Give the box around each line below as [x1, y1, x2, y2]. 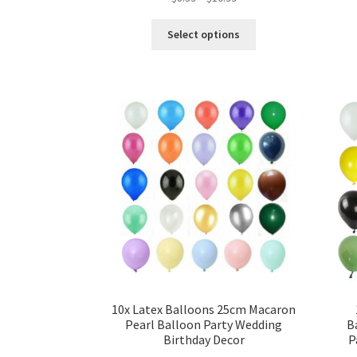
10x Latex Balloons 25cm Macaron [112, 301, 296, 318]
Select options [167, 27, 241, 42]
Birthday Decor [163, 331, 245, 348]
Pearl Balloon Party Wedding [125, 316, 283, 333]
